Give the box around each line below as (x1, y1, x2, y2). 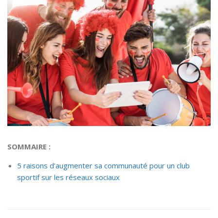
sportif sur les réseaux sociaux (17, 172, 120, 182)
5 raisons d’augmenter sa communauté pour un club (17, 161, 190, 171)
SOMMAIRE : (7, 142, 51, 152)
